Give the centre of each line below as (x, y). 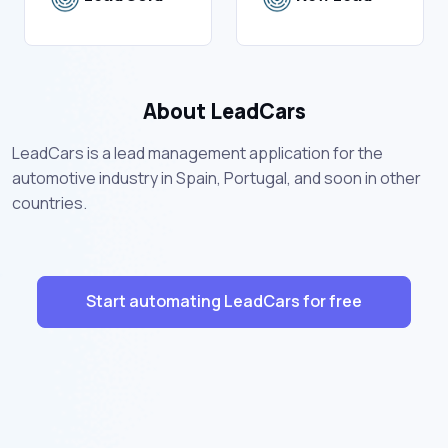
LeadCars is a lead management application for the (197, 152)
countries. (49, 202)
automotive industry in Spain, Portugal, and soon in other (216, 177)
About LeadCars (224, 110)
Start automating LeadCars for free (224, 301)
